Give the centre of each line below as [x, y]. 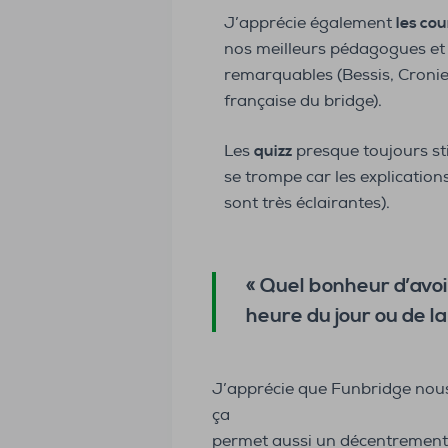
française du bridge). [303, 101]
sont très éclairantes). [307, 203]
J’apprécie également [310, 23]
